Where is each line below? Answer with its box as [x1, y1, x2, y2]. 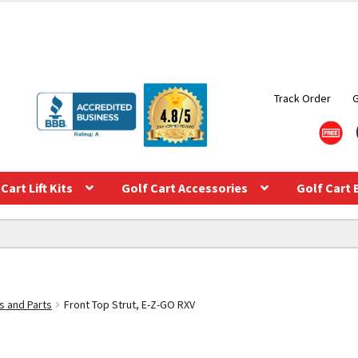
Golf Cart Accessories [121, 179, 248, 196]
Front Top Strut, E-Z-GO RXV [63, 296, 195, 312]
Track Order [273, 90, 331, 105]
